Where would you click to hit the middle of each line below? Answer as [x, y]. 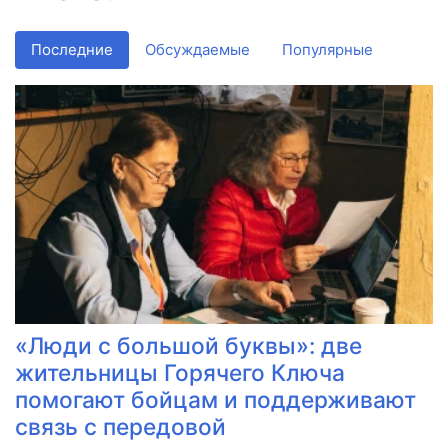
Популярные [327, 50]
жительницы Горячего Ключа [180, 373]
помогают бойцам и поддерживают [215, 400]
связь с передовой [120, 427]
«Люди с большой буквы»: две [188, 346]
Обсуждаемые [197, 50]
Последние [72, 50]
